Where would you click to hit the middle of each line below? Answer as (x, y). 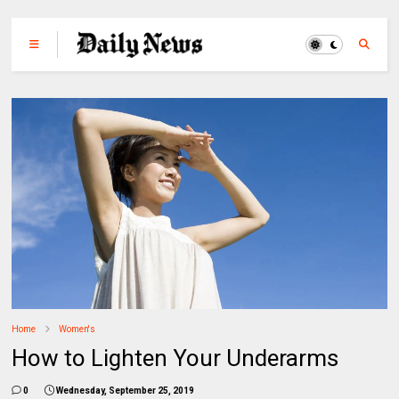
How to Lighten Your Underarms (175, 358)
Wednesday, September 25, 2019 (126, 390)
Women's (77, 329)
